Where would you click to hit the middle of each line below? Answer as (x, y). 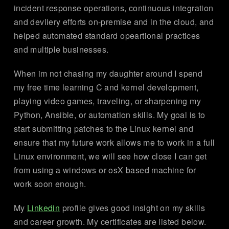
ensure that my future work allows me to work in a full (114, 143)
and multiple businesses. (61, 50)
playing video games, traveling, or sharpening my (107, 101)
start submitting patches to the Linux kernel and (104, 129)
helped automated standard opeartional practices (107, 36)
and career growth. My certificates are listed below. (110, 222)
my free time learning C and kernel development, (106, 87)
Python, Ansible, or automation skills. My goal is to (109, 115)
